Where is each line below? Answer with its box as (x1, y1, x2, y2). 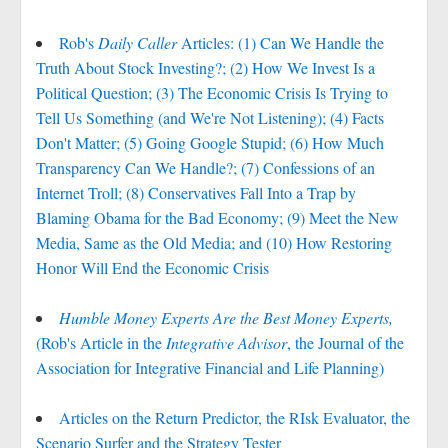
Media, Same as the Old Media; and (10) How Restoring (36, 232, 392, 253)
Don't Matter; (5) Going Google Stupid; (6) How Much (36, 132, 384, 153)
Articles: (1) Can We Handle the (177, 32, 384, 53)
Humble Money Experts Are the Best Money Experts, (59, 307, 393, 328)
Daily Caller (98, 32, 177, 53)
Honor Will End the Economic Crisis (36, 257, 269, 278)
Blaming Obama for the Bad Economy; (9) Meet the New (36, 207, 399, 228)
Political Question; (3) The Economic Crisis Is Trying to (36, 82, 388, 103)
